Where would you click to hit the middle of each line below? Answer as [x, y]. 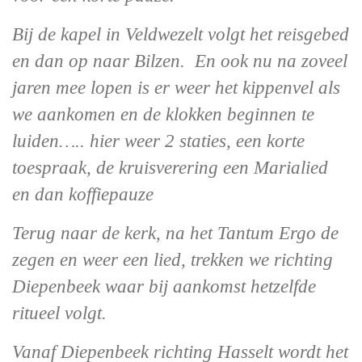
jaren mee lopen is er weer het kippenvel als [176, 88]
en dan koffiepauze [83, 194]
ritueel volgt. [59, 313]
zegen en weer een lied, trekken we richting [173, 260]
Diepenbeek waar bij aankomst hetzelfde [164, 286]
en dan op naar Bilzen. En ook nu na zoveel [180, 61]
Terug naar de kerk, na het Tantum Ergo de [175, 233]
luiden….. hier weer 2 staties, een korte [158, 141]
